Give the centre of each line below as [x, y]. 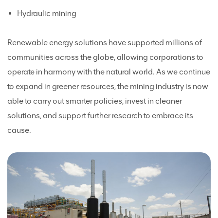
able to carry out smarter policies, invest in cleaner [95, 101]
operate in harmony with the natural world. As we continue [109, 72]
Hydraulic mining [47, 13]
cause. [19, 130]
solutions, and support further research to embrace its [100, 116]
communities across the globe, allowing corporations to [105, 57]
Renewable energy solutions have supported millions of [105, 43]
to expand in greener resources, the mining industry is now [108, 86]
